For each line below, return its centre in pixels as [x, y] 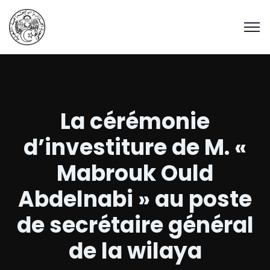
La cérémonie [135, 121]
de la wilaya [135, 251]
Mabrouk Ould [135, 173]
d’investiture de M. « [135, 147]
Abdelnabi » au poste [135, 199]
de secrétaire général [135, 225]
